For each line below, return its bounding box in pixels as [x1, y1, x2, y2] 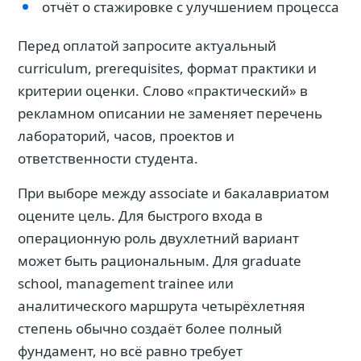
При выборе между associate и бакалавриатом [18, 184, 330, 202]
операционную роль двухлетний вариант [18, 229, 299, 247]
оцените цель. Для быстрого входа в [18, 206, 263, 225]
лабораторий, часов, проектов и [18, 127, 234, 145]
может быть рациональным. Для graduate [18, 251, 301, 270]
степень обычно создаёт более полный [18, 319, 282, 338]
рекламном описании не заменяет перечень [18, 104, 322, 122]
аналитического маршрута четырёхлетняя [18, 297, 305, 315]
